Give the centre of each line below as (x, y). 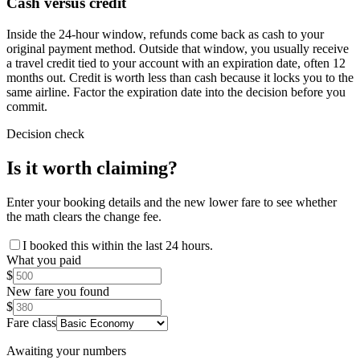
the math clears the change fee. (84, 217)
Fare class (31, 323)
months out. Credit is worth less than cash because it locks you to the (180, 78)
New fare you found (58, 291)
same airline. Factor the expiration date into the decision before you (176, 92)
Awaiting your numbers (66, 351)
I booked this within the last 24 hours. (118, 245)
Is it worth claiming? (92, 168)
